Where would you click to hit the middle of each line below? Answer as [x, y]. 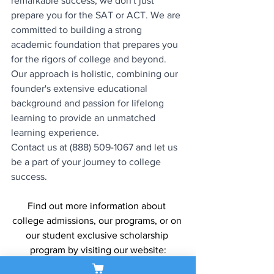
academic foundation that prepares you [96, 44]
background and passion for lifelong [89, 103]
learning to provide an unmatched [84, 117]
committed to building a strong [78, 29]
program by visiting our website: [98, 250]
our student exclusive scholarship [98, 235]
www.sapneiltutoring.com [97, 264]
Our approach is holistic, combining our [96, 73]
